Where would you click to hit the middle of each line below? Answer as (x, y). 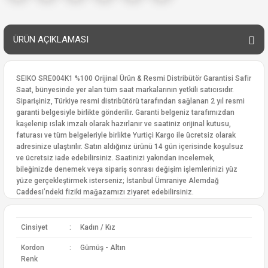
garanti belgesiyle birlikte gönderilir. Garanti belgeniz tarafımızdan (125, 112)
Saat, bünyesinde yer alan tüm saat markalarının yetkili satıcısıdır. (125, 90)
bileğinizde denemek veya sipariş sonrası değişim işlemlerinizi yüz (127, 169)
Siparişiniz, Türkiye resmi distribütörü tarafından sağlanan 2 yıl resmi (130, 101)
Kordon (32, 248)
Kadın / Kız (98, 227)
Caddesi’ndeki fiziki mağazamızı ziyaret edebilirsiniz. (105, 192)
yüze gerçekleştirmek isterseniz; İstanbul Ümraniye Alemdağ (118, 181)
